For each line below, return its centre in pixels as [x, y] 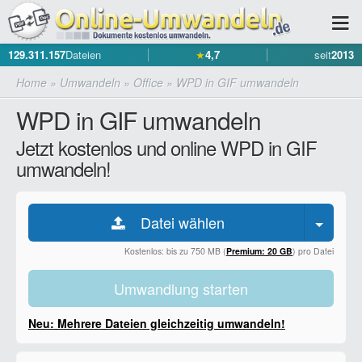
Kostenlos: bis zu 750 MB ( [175, 251]
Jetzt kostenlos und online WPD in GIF [166, 147]
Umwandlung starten [181, 288]
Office [148, 82]
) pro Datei [313, 251]
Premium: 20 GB [259, 251]
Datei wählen [183, 222]
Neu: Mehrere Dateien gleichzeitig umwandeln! [157, 323]
